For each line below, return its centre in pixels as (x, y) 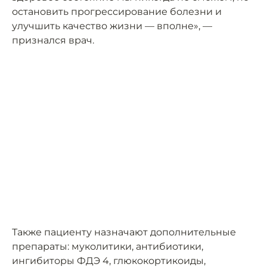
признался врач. (53, 41)
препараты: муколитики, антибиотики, (108, 247)
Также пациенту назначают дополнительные (124, 232)
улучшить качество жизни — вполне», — (112, 26)
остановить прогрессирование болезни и (117, 12)
